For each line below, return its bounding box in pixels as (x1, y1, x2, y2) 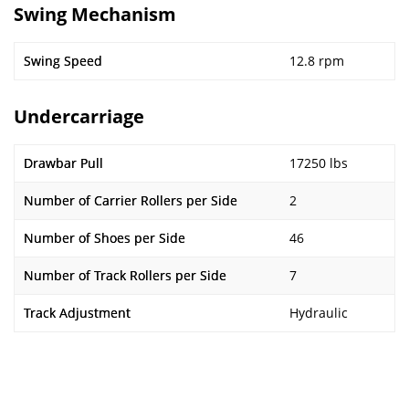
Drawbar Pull (24, 154, 103, 172)
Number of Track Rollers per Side (24, 267, 226, 284)
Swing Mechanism (14, 2, 176, 26)
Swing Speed (24, 52, 102, 69)
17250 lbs (289, 154, 348, 172)
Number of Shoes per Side (24, 229, 185, 246)
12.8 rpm (289, 52, 344, 69)
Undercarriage (14, 104, 144, 129)
